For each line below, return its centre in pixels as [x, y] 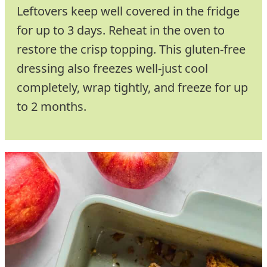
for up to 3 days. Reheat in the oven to [121, 30]
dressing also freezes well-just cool [112, 68]
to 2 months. [52, 106]
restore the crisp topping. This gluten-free [131, 49]
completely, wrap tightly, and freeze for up [132, 87]
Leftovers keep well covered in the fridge [128, 11]
